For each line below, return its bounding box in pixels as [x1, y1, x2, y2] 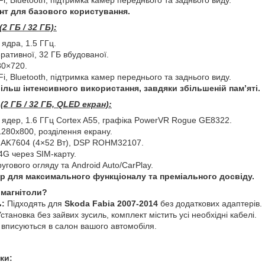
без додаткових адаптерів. [160, 198, 262, 208]
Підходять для [5, 198, 64, 208]
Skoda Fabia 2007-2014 [64, 198, 160, 208]
